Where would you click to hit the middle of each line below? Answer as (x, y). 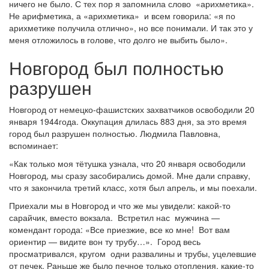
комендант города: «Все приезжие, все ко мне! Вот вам (119, 229)
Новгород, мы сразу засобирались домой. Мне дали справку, (130, 175)
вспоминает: (34, 145)
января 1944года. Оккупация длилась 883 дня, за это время (128, 121)
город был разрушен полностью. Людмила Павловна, (115, 133)
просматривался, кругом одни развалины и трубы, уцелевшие (133, 253)
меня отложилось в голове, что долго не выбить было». (118, 40)
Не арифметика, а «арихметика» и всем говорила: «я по (122, 16)
